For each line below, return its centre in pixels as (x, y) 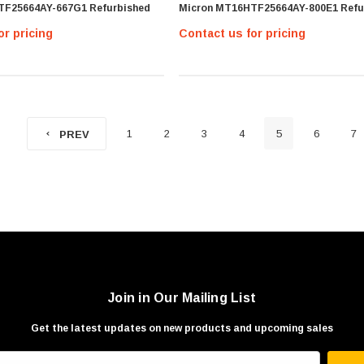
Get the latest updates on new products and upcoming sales (182, 328)
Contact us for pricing (242, 33)
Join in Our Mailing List (182, 297)
